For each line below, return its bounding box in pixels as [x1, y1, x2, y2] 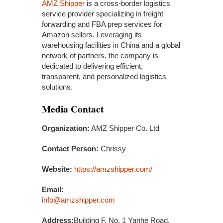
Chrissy [99, 144, 126, 153]
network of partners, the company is [42, 51, 158, 60]
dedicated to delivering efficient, [42, 62, 143, 71]
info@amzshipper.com [42, 196, 115, 205]
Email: [42, 185, 64, 194]
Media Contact [42, 102, 104, 116]
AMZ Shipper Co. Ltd [90, 124, 159, 133]
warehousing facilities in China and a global [42, 41, 180, 50]
